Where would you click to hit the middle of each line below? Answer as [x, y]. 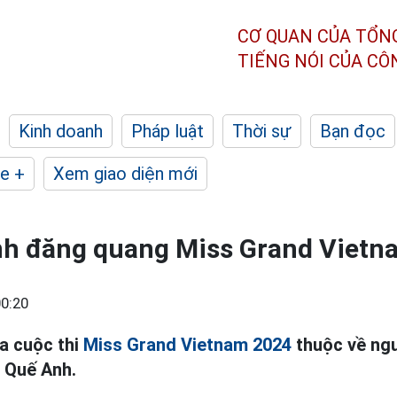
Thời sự [262, 131]
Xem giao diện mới [125, 174]
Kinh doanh [61, 131]
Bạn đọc [353, 131]
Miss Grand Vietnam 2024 [187, 345]
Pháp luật [167, 131]
